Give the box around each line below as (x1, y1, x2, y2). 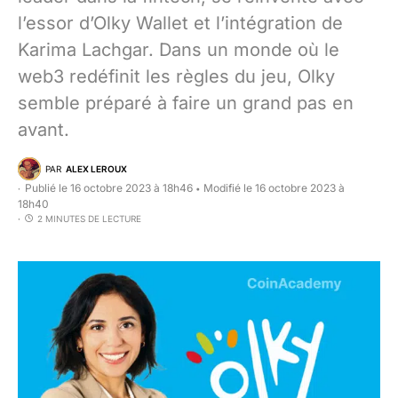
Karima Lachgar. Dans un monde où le (18, 39, 339, 60)
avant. (18, 119, 69, 140)
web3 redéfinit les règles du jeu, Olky (18, 66, 335, 87)
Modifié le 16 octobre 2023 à (203, 181, 345, 195)
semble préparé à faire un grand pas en (18, 92, 354, 114)
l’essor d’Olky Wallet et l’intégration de (18, 12, 343, 34)
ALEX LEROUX (66, 163, 127, 174)
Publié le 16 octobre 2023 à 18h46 (25, 181, 193, 195)
